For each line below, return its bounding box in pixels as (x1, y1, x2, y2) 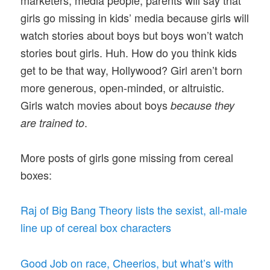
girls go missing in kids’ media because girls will (20, 9, 250, 25)
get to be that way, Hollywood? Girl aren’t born (20, 61, 243, 78)
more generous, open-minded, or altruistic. (20, 79, 225, 95)
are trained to (20, 115, 85, 130)
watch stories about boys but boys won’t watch (20, 27, 244, 43)
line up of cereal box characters (20, 219, 172, 236)
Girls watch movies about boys (20, 96, 171, 113)
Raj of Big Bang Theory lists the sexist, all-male (20, 202, 248, 218)
